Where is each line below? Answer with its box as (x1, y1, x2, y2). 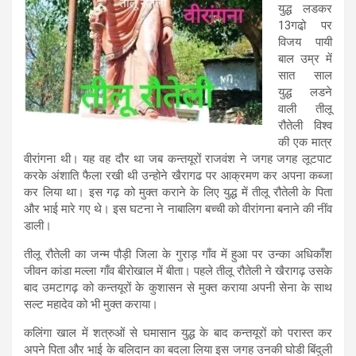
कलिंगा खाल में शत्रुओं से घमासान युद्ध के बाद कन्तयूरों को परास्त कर (24, 325, 332, 340)
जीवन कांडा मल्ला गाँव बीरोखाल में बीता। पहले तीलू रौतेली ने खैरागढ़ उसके (24, 263, 332, 278)
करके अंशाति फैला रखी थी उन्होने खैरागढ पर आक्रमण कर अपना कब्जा (24, 168, 332, 183)
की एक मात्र (278, 134, 332, 149)
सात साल (278, 68, 332, 83)
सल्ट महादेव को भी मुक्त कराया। (24, 296, 158, 311)
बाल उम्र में (278, 51, 332, 66)
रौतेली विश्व (278, 118, 332, 133)
